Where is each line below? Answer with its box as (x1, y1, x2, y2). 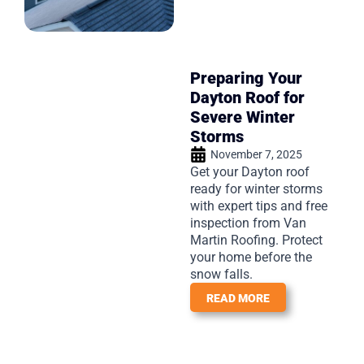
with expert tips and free (190, 197, 327, 214)
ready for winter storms (190, 180, 323, 197)
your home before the (190, 249, 312, 265)
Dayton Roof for (190, 87, 305, 107)
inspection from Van (190, 214, 306, 231)
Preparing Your (190, 67, 302, 88)
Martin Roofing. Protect (190, 232, 323, 248)
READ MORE (206, 291, 270, 305)
